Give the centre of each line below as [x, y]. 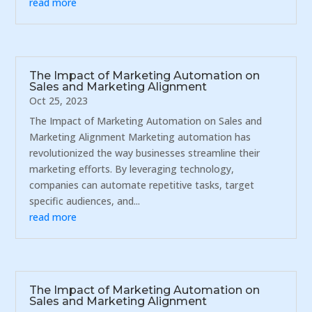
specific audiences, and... [85, 201]
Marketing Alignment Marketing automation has [140, 137]
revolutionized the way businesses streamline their [145, 153]
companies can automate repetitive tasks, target [142, 185]
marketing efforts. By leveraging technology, [132, 169]
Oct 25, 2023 [59, 101]
